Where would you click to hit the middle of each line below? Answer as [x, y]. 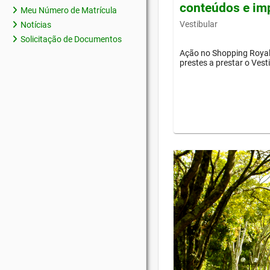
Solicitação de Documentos [71, 39]
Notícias [36, 25]
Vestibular [199, 24]
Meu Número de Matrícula [69, 10]
